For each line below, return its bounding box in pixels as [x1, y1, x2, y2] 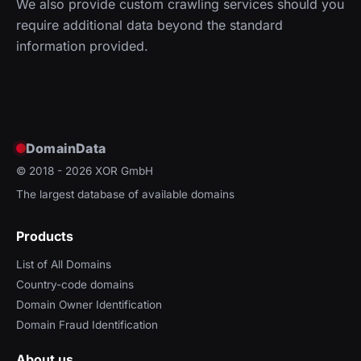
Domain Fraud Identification [16, 317, 158, 331]
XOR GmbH [95, 164, 153, 177]
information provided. [16, 37, 148, 54]
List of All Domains [16, 257, 111, 271]
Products [16, 227, 73, 244]
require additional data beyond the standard [16, 16, 283, 33]
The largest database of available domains [16, 188, 234, 201]
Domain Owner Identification [16, 297, 162, 311]
